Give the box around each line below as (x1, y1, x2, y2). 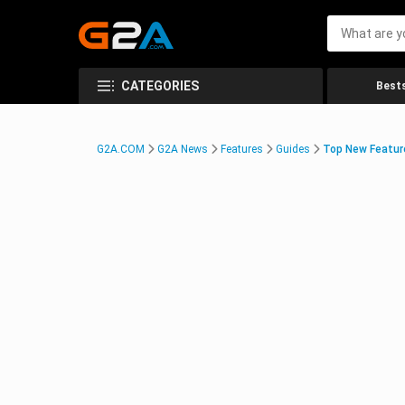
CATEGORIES (121, 79, 199, 93)
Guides (276, 143, 310, 155)
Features (221, 143, 263, 155)
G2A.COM (97, 143, 145, 155)
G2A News (157, 143, 208, 155)
